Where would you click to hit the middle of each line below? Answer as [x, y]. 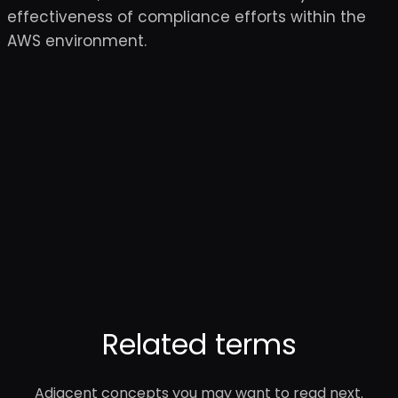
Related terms [199, 344]
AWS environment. [77, 41]
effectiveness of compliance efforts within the [187, 17]
